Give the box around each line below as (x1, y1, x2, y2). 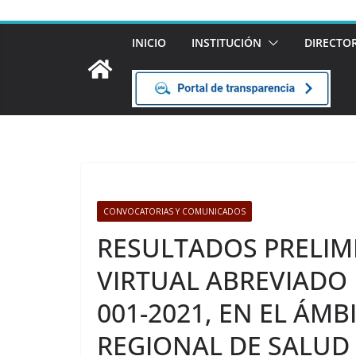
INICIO (132, 35, 166, 50)
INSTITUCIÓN (192, 35, 261, 50)
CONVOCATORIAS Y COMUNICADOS (103, 205, 246, 217)
